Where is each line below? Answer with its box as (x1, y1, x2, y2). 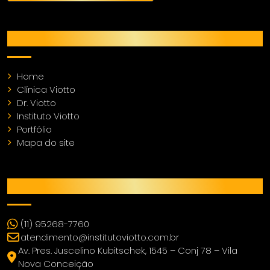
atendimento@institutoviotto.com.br (20, 230, 179, 243)
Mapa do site (17, 136, 75, 149)
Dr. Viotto (17, 96, 56, 109)
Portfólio (17, 122, 52, 136)
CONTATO (7, 176, 73, 195)
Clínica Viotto (17, 83, 75, 96)
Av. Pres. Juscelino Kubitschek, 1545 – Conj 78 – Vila (18, 243, 238, 257)
